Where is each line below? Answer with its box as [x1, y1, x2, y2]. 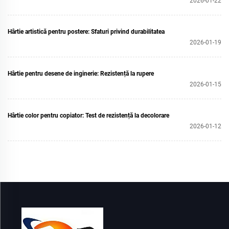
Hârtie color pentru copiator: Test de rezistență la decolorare [8, 112, 169, 119]
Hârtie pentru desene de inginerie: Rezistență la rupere [8, 70, 154, 77]
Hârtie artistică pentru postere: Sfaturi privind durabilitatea [8, 28, 165, 35]
